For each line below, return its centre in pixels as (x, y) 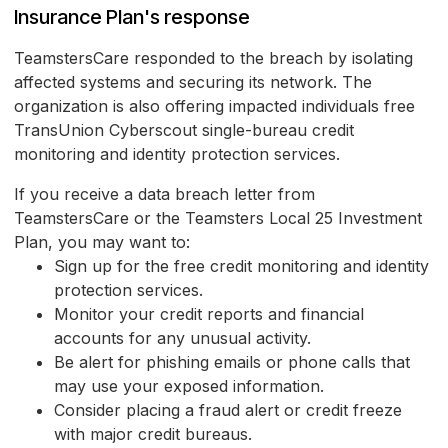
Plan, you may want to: (102, 242)
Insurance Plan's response (132, 17)
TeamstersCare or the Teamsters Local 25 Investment (218, 218)
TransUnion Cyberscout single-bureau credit (184, 130)
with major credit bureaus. (153, 434)
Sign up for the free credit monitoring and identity (241, 266)
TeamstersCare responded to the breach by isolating (213, 58)
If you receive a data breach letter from (164, 194)
